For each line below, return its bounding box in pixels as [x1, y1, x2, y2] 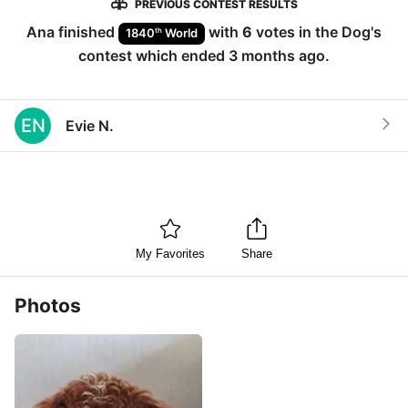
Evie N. [66, 116, 114, 135]
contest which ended [78, 46, 229, 65]
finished [55, 23, 118, 41]
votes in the [252, 23, 342, 41]
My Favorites [136, 247, 205, 261]
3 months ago [229, 46, 325, 65]
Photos [15, 293, 81, 317]
